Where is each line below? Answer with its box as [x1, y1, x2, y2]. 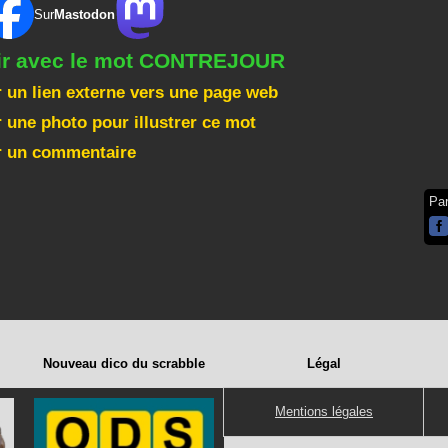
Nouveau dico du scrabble [43, 356, 205, 371]
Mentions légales [275, 404, 373, 419]
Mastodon [54, 6, 115, 22]
